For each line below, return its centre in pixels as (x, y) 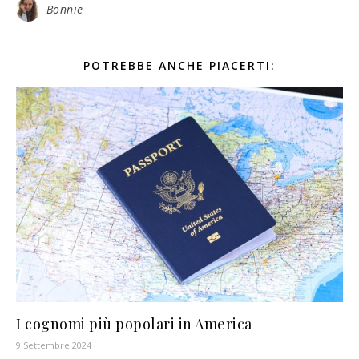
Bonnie (65, 9)
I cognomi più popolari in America (134, 324)
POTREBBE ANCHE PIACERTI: (179, 65)
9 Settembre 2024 (54, 345)
